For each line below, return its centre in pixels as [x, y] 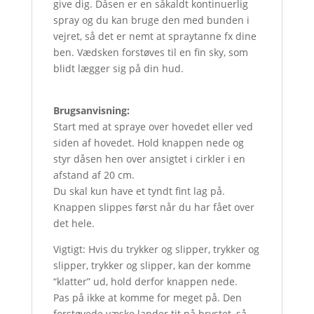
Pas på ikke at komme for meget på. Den [147, 298]
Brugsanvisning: [91, 110]
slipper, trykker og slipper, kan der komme [152, 265]
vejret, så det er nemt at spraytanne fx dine [155, 36]
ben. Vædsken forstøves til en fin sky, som [150, 52]
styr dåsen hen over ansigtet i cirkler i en [149, 159]
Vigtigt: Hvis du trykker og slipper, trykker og [156, 249]
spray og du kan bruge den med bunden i [151, 20]
